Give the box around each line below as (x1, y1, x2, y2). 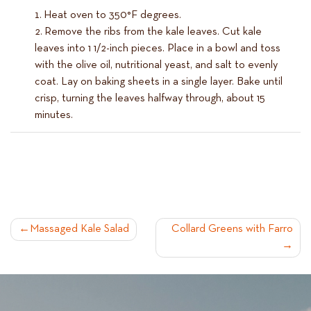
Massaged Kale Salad (29, 224, 129, 235)
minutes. (35, 110, 73, 121)
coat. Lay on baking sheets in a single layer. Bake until (35, 76, 283, 87)
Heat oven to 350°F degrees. (44, 10, 181, 21)
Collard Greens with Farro (171, 224, 293, 235)
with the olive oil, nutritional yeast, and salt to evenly (35, 60, 278, 71)
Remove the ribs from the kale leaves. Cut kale (44, 26, 262, 37)
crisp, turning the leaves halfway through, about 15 (35, 93, 265, 104)
